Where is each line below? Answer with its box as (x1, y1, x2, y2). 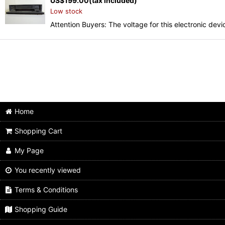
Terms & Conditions (15, 185, 78, 194)
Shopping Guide (15, 205, 68, 214)
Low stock (50, 7, 82, 16)
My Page (15, 146, 44, 155)
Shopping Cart (15, 127, 63, 136)
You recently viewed (15, 166, 81, 175)
